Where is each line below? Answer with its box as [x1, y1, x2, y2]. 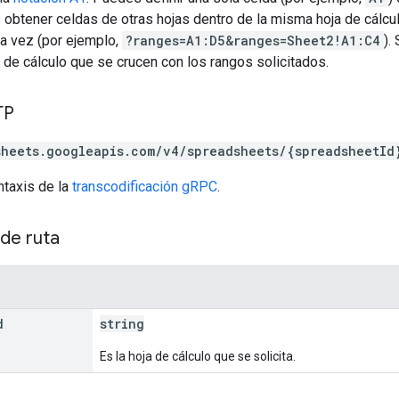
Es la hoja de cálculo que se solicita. [100, 348, 296, 363]
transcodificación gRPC [72, 177, 217, 195]
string [100, 314, 144, 332]
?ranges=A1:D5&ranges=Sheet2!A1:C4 [126, 31, 380, 49]
